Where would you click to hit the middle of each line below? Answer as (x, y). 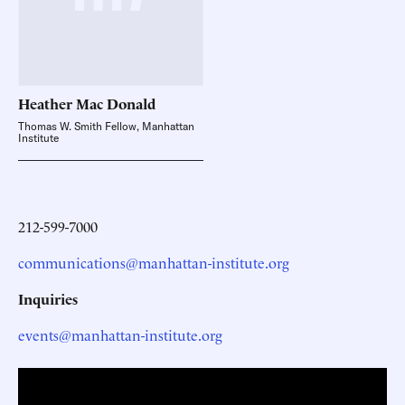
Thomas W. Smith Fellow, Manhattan (106, 127)
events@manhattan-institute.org (120, 335)
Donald (131, 104)
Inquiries (48, 299)
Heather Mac (61, 104)
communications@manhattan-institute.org (154, 263)
